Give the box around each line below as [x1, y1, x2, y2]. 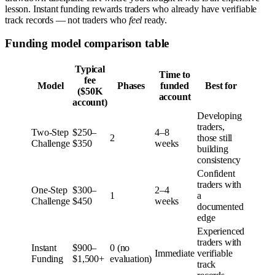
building [197, 144, 228, 155]
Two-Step [31, 127, 69, 138]
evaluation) [110, 254, 152, 265]
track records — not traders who [5, 14, 129, 25]
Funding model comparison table [5, 37, 169, 50]
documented [197, 201, 244, 212]
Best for [205, 80, 237, 91]
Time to [159, 69, 190, 80]
